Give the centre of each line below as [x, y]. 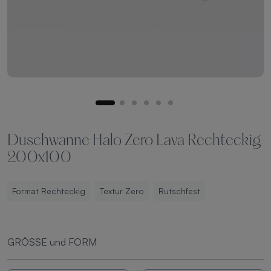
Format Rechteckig [49, 191]
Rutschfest [179, 191]
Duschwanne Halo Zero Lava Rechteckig [134, 141]
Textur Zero [122, 191]
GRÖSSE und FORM [52, 242]
